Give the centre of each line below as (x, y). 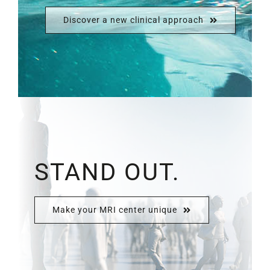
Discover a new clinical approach (134, 20)
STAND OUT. (108, 172)
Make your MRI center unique (115, 210)
